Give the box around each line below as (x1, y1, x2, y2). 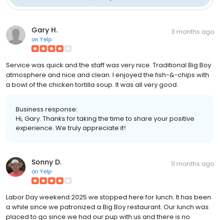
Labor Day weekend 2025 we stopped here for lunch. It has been (6, 192, 211, 202)
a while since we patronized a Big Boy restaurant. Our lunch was (6, 202, 209, 212)
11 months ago (171, 159, 214, 168)
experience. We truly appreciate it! (16, 123, 126, 133)
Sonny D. (31, 157, 61, 167)
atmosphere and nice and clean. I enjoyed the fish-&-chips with (6, 70, 209, 80)
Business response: (16, 104, 78, 114)
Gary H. (31, 25, 57, 35)
